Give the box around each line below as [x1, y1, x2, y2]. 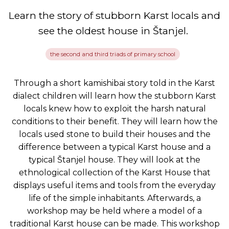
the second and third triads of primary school [50, 50, 176, 58]
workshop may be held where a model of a [27, 205, 202, 216]
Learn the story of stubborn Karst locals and [9, 9, 220, 22]
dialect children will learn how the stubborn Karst [13, 90, 216, 101]
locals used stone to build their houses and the [18, 129, 211, 139]
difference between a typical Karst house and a [18, 142, 211, 152]
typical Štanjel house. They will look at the [29, 154, 200, 165]
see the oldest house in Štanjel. [38, 25, 191, 37]
